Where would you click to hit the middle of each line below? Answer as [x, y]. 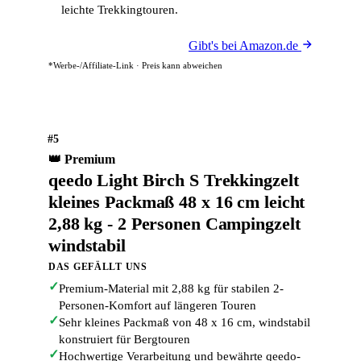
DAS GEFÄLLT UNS [98, 267]
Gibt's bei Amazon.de [245, 46]
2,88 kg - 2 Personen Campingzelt [174, 224]
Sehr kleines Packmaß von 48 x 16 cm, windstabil [185, 322]
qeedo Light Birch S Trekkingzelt [174, 180]
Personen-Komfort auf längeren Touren [158, 305]
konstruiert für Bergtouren [124, 339]
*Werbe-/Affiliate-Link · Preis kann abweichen [135, 65]
